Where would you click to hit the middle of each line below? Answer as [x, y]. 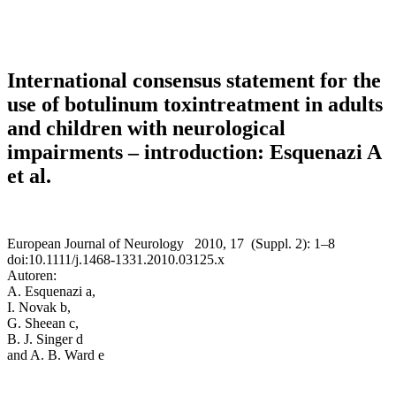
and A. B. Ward [53, 354]
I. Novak [34, 307]
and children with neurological [146, 128]
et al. [29, 176]
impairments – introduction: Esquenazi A [194, 152]
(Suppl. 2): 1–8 [295, 243]
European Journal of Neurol [85, 243]
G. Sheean [38, 323]
